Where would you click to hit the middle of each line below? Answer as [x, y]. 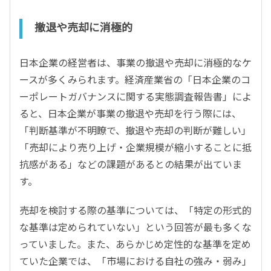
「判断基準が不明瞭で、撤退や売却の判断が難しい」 [135, 130]
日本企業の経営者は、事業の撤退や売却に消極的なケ [135, 63]
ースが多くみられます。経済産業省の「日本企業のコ [135, 80]
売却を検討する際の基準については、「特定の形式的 [135, 210]
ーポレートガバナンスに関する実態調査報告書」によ [135, 96]
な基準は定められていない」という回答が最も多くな [135, 227]
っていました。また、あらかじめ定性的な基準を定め [135, 244]
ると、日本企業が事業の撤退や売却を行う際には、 [130, 113]
